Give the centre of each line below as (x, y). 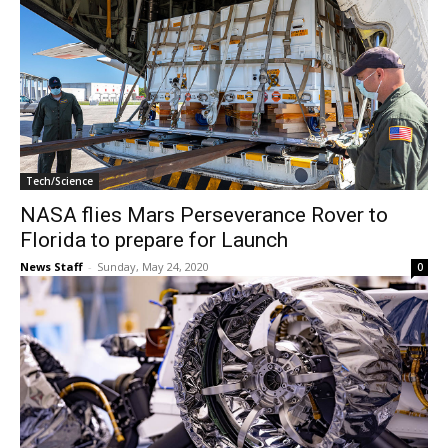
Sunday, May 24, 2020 (153, 267)
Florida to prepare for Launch (154, 240)
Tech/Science (59, 181)
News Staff (51, 267)
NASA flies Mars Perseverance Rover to (204, 215)
